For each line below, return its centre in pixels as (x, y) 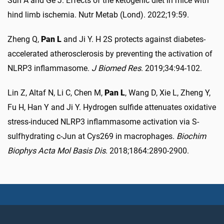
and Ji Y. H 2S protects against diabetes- (134, 39)
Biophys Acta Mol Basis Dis (56, 151)
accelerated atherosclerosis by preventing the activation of (110, 54)
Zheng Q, (23, 39)
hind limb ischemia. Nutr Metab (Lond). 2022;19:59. (98, 15)
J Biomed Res (116, 68)
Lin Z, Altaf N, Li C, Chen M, (55, 93)
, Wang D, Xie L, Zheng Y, (168, 93)
